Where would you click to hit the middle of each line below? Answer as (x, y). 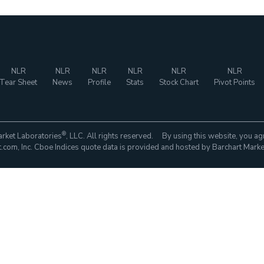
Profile (99, 82)
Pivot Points (235, 82)
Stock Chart (179, 82)
